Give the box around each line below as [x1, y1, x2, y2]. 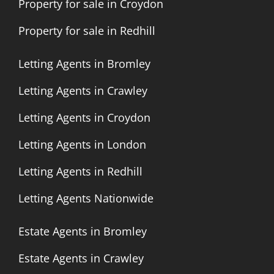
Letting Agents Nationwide [18, 191, 154, 206]
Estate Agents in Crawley [18, 251, 144, 265]
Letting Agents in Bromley [18, 56, 150, 71]
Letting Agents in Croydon [18, 110, 150, 125]
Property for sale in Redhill [18, 23, 155, 38]
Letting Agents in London [18, 137, 146, 152]
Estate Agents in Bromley [18, 224, 147, 239]
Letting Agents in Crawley [18, 83, 147, 98]
